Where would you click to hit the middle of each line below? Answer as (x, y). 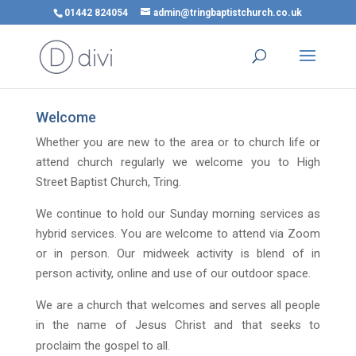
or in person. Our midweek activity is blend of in (178, 253)
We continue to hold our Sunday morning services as (178, 214)
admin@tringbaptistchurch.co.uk (228, 13)
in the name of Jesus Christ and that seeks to (178, 325)
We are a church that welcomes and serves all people (178, 305)
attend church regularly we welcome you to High (178, 162)
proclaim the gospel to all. (103, 346)
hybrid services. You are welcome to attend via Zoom (178, 234)
